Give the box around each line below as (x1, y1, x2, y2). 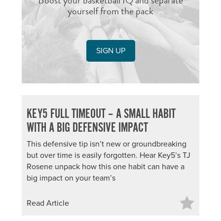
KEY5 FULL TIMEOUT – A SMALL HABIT (27, 106, 176, 122)
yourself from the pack (68, 3, 153, 18)
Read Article (27, 198, 69, 208)
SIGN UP (96, 46, 125, 56)
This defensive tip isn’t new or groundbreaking (27, 139, 186, 149)
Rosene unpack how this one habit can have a (27, 162, 184, 172)
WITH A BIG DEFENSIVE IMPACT (27, 120, 148, 136)
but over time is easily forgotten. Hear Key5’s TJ (27, 150, 190, 160)
